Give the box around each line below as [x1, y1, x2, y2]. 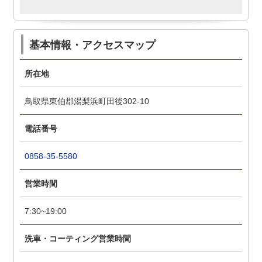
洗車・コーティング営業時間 [25, 233, 132, 243]
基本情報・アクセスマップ [29, 39, 156, 51]
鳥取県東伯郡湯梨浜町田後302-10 [25, 96, 150, 106]
